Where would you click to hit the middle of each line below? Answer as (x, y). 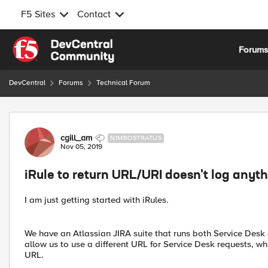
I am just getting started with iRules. (97, 200)
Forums (71, 83)
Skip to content (51, 43)
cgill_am (76, 138)
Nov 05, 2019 (81, 147)
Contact (94, 14)
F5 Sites (38, 14)
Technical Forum (123, 83)
